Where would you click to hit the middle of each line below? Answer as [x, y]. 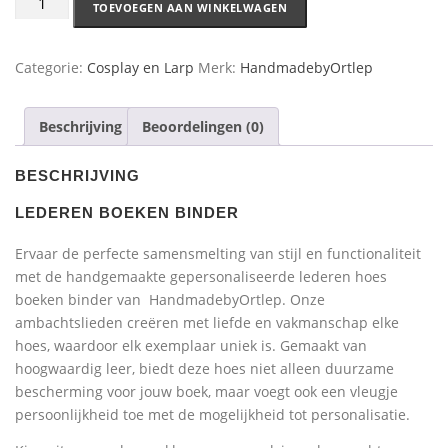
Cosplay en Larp [140, 67]
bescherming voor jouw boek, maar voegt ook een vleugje [206, 392]
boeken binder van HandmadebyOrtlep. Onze [170, 300]
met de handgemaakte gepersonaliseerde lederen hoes [201, 277]
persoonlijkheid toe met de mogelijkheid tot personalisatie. [212, 415]
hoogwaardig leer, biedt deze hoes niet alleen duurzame [204, 369]
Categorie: [51, 67]
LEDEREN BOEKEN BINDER [127, 213]
